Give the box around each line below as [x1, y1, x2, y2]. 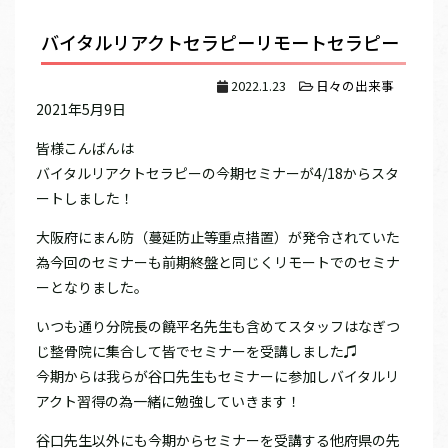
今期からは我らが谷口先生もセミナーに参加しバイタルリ [36, 365, 399, 386]
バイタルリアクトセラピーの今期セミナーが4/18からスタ [36, 162, 399, 183]
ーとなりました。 [36, 276, 148, 297]
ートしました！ [36, 187, 134, 208]
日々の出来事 [316, 75, 395, 95]
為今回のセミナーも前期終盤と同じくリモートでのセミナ [36, 251, 400, 272]
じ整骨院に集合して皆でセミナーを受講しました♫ [36, 340, 358, 361]
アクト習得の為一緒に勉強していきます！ [36, 390, 301, 411]
